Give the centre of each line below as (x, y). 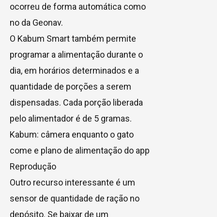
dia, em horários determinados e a (74, 70)
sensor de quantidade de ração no (75, 198)
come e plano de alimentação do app (80, 150)
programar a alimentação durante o (76, 54)
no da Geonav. (36, 22)
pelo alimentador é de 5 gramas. (71, 118)
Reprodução (33, 166)
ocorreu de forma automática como (78, 6)
